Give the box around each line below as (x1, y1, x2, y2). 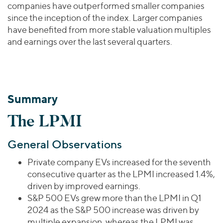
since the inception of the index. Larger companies (7, 12, 203, 23)
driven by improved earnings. (27, 180, 140, 191)
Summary (7, 92, 58, 106)
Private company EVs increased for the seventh (27, 156, 211, 167)
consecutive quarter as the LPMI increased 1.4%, (27, 168, 215, 179)
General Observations (7, 136, 122, 151)
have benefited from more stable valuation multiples (7, 24, 211, 35)
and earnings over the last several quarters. (7, 36, 172, 47)
